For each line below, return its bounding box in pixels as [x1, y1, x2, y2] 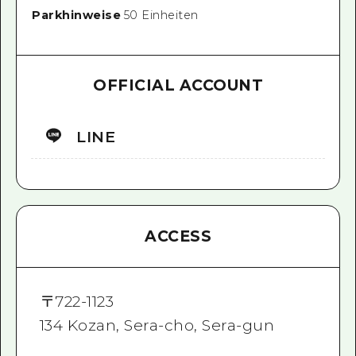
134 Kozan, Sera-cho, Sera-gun [39, 316, 275, 335]
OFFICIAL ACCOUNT [93, 76, 263, 95]
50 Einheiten [122, 8, 199, 23]
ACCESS [145, 226, 211, 246]
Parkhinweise [32, 8, 122, 23]
